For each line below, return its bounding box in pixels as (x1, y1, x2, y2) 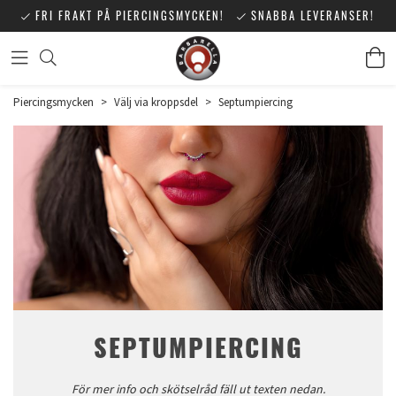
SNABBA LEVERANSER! (251, 7, 375, 24)
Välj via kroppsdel (114, 95, 198, 110)
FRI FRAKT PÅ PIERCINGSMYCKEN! (35, 7, 225, 24)
